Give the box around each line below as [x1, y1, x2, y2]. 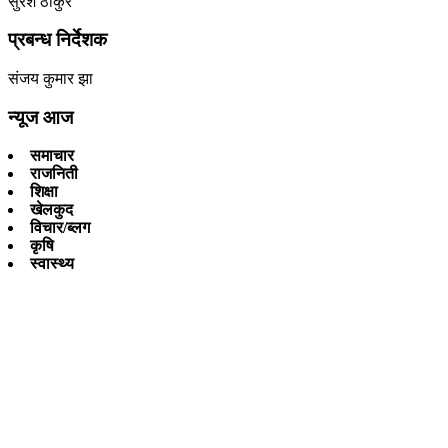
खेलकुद [30, 201, 73, 219]
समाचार [30, 147, 74, 165]
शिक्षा [30, 183, 58, 201]
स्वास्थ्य [30, 255, 74, 273]
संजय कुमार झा [8, 70, 93, 88]
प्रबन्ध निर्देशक [8, 29, 107, 51]
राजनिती [30, 165, 78, 183]
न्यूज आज [8, 106, 73, 128]
